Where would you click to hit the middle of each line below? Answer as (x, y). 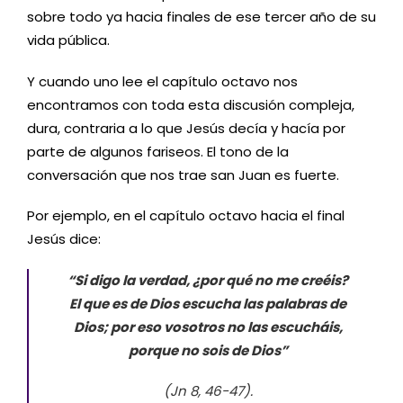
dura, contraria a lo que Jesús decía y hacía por (186, 128)
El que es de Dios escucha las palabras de (208, 303)
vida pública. (68, 40)
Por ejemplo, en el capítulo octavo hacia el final (186, 215)
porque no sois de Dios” (208, 350)
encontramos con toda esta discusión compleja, (191, 104)
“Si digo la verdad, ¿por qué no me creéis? (208, 280)
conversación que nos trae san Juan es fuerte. (183, 175)
